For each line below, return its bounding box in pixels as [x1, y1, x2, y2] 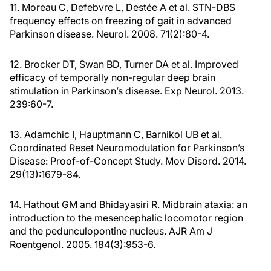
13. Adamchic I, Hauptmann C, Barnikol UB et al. [10, 128, 222, 141]
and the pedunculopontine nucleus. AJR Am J [10, 225, 212, 238]
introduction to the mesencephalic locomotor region [10, 212, 243, 224]
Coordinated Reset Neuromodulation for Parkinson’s [10, 142, 244, 154]
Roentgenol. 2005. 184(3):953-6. [10, 238, 155, 251]
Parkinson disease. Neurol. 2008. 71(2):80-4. [10, 28, 209, 41]
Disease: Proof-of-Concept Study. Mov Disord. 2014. [10, 155, 246, 168]
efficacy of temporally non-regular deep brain [10, 71, 215, 84]
